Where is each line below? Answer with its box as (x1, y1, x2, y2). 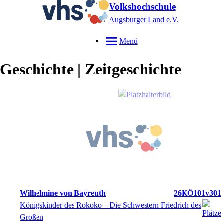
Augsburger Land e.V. (109, 15, 179, 24)
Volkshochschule (109, 1, 176, 12)
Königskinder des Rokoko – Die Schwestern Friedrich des (20, 201, 201, 209)
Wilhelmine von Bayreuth (20, 189, 106, 197)
